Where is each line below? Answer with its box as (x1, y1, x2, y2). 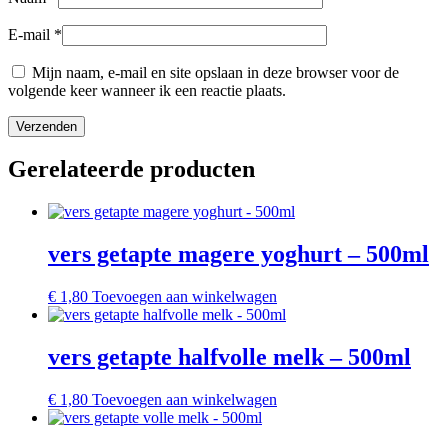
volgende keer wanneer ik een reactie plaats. (8, 81, 286, 99)
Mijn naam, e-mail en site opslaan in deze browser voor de (32, 63, 399, 81)
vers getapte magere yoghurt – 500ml (48, 241, 429, 268)
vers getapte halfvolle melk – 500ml (48, 344, 411, 371)
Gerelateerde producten (8, 156, 255, 183)
